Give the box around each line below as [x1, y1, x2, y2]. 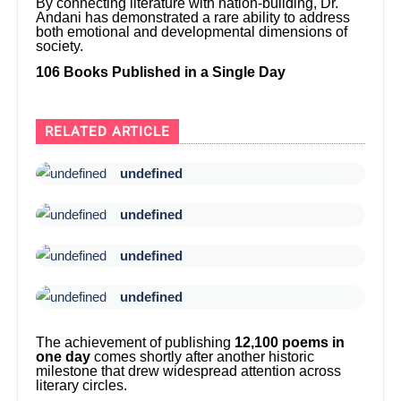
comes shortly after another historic [90, 348, 315, 364]
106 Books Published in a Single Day [36, 64, 286, 81]
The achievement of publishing [36, 334, 235, 350]
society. [36, 38, 84, 55]
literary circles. [36, 377, 128, 393]
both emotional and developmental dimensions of [36, 24, 348, 40]
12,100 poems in [235, 334, 346, 350]
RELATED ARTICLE [45, 123, 171, 140]
